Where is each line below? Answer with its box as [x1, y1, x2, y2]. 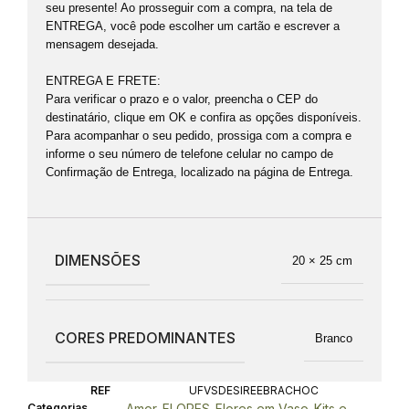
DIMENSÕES [55, 251, 141, 269]
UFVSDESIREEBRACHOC [189, 383, 319, 397]
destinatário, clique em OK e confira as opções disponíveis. [46, 110, 362, 124]
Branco [315, 330, 352, 345]
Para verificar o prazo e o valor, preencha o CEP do [46, 92, 318, 106]
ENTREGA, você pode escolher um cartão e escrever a [46, 19, 340, 33]
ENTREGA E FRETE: [46, 74, 161, 88]
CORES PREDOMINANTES [55, 329, 236, 347]
